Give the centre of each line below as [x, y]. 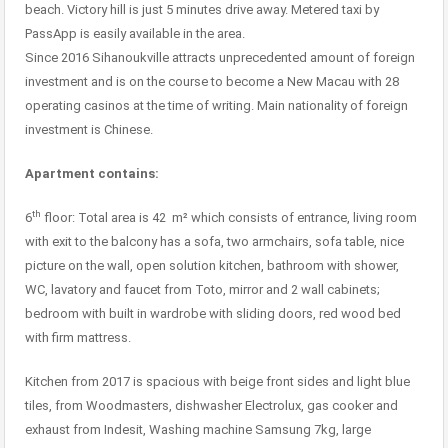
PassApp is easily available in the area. [135, 34]
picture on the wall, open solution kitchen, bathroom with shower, [212, 266]
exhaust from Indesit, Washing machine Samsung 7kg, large [198, 430]
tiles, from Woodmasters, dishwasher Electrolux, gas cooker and [211, 406]
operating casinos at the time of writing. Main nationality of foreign [216, 106]
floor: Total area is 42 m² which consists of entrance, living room [229, 218]
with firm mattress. [78, 338]
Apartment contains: [92, 174]
